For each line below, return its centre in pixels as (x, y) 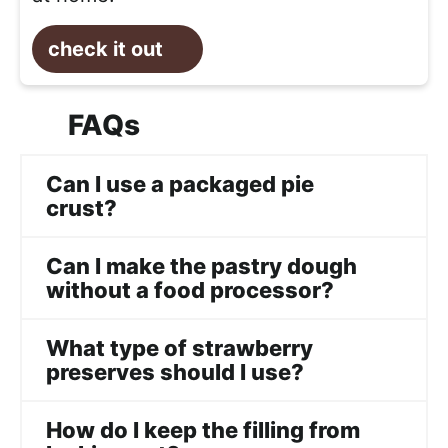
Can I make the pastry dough (201, 266)
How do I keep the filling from (203, 430)
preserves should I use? (175, 372)
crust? (81, 208)
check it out (105, 49)
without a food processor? (190, 290)
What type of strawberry (179, 348)
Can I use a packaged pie (180, 184)
